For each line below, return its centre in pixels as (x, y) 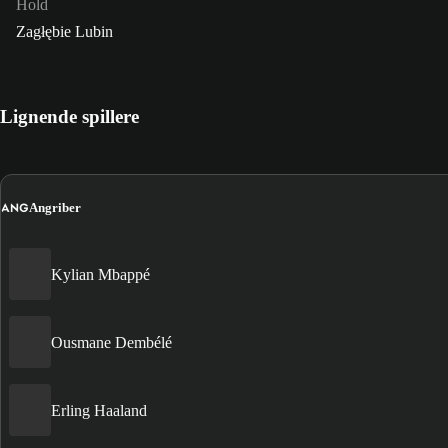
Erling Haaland (99, 410)
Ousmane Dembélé (111, 342)
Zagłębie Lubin (64, 31)
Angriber (55, 208)
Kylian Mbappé (100, 274)
